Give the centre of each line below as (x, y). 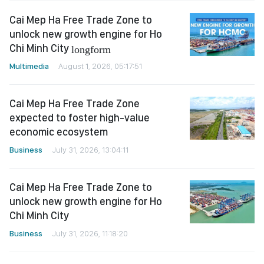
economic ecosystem (59, 132)
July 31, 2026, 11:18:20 (90, 233)
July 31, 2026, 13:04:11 (90, 150)
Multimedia (29, 66)
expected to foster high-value (80, 118)
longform (91, 48)
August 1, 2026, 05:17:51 (100, 66)
